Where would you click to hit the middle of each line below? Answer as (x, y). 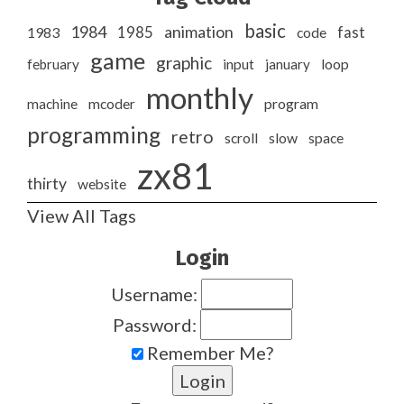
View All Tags (82, 216)
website (102, 184)
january (288, 64)
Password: (156, 325)
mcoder (112, 104)
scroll (241, 138)
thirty (47, 184)
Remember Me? (208, 353)
